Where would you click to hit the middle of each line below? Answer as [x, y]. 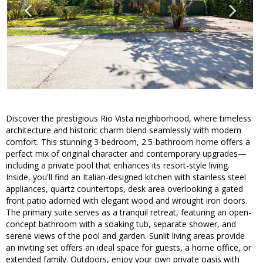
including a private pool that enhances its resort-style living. [118, 166]
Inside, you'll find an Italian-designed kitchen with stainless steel [126, 177]
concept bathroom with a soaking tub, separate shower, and [121, 224]
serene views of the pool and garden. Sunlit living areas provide [125, 236]
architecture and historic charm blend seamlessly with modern [124, 130]
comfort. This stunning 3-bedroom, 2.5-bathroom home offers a [128, 142]
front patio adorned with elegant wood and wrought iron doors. [127, 201]
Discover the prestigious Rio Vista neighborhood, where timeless [129, 119]
